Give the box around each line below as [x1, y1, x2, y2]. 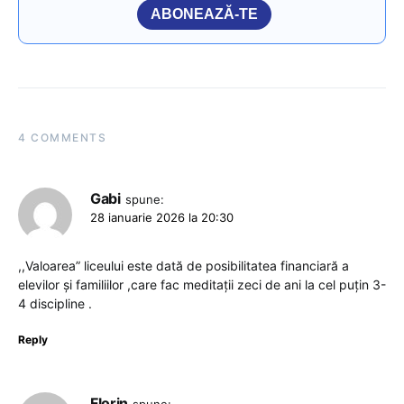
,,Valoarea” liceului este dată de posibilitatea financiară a [18, 258, 349, 274]
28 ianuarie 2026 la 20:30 [90, 210, 234, 225]
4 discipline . [18, 296, 92, 312]
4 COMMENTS [18, 131, 106, 145]
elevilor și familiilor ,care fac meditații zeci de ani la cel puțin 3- [18, 277, 386, 293]
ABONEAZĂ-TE [151, 6, 258, 23]
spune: [124, 192, 164, 207]
